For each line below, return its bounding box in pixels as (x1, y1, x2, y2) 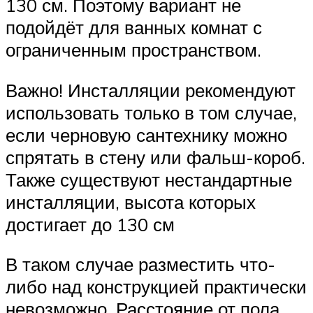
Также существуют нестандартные (6, 168, 292, 191)
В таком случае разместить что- (6, 253, 275, 276)
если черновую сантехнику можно (6, 123, 287, 146)
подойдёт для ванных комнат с (6, 15, 262, 38)
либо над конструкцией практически (6, 275, 307, 298)
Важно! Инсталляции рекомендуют (6, 78, 296, 101)
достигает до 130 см (6, 212, 175, 235)
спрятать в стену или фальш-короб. (6, 145, 305, 168)
